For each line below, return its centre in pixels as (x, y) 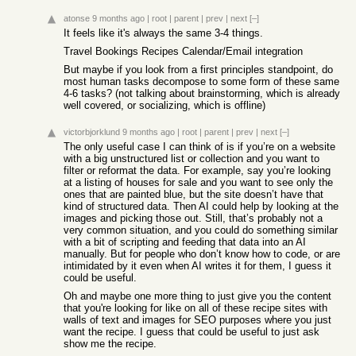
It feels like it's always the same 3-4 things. (163, 33)
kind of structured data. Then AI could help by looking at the (201, 206)
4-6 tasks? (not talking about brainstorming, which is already (202, 93)
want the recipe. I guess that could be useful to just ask (192, 332)
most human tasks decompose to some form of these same (201, 81)
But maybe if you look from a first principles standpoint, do (198, 70)
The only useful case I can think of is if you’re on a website (199, 147)
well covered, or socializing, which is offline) (164, 105)
